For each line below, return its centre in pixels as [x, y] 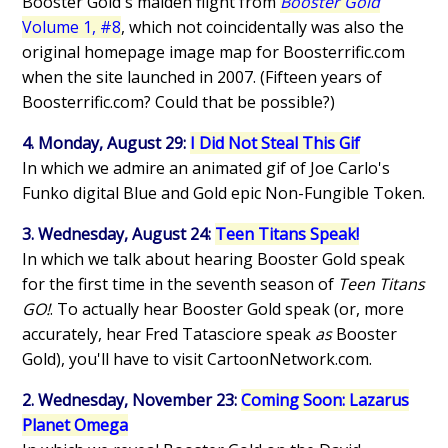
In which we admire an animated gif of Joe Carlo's [206, 168]
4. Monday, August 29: [106, 143]
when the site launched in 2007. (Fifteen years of [202, 77]
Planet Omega [75, 425]
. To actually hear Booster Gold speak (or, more [227, 309]
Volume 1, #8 [72, 27]
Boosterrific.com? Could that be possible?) [179, 102]
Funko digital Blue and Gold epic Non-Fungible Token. [224, 193]
